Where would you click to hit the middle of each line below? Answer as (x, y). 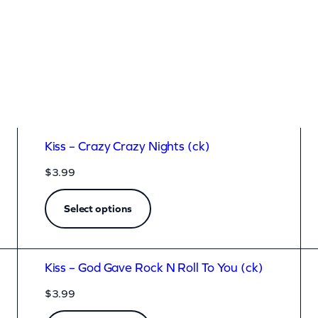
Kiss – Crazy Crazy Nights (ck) (127, 147)
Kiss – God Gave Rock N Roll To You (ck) (154, 268)
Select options (98, 209)
